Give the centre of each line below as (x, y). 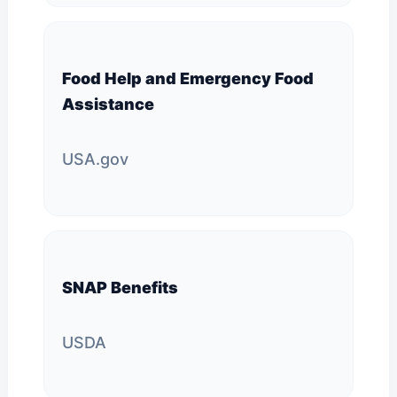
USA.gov (95, 159)
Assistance (108, 104)
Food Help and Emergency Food (188, 78)
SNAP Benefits (120, 288)
